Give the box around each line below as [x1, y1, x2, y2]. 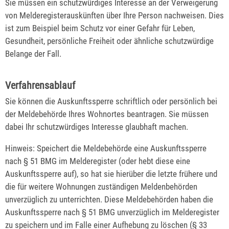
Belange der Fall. [5, 49, 61, 59]
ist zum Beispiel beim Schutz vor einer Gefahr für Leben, [5, 23, 195, 34]
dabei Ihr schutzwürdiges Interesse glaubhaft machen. [5, 122, 188, 132]
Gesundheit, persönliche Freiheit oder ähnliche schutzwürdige [5, 36, 214, 47]
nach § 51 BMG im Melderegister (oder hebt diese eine [5, 156, 190, 167]
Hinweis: [5, 143, 35, 154]
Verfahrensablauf [5, 79, 75, 92]
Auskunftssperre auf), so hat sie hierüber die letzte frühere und [5, 169, 217, 179]
